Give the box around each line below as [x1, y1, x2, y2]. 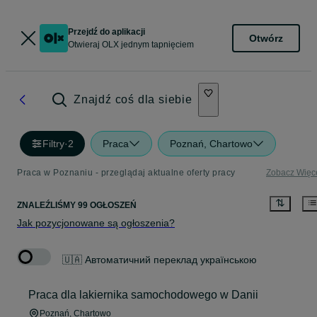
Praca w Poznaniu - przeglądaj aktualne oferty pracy [17, 168, 236, 178]
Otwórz [249, 32, 283, 44]
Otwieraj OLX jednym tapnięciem [68, 40, 194, 50]
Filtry [42, 138, 64, 149]
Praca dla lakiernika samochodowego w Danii [28, 289, 258, 301]
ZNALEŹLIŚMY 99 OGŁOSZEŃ [17, 200, 137, 211]
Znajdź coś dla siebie [74, 93, 192, 105]
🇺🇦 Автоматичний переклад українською [62, 253, 257, 265]
